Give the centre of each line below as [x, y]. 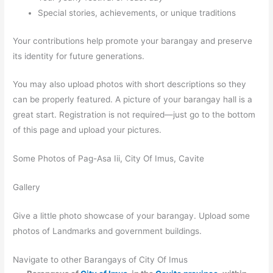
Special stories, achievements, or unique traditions [137, 13]
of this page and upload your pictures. [87, 130]
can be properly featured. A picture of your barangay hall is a [133, 100]
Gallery [27, 187]
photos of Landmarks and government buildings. [108, 231]
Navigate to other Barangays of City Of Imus [101, 259]
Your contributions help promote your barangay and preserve [133, 41]
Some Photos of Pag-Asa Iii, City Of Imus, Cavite [109, 159]
